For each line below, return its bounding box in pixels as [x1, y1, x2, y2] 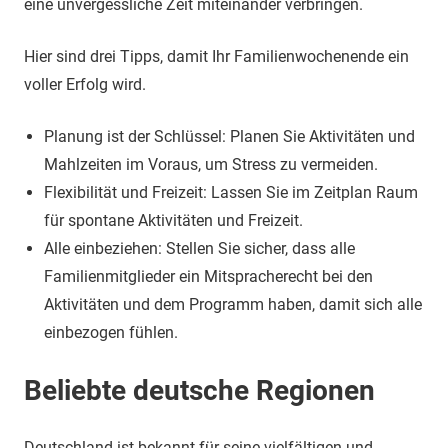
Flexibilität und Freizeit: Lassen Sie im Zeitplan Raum [44, 183, 418, 202]
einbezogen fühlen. [44, 323, 178, 342]
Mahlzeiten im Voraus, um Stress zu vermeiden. [44, 155, 378, 174]
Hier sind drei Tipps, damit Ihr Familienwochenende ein [24, 47, 409, 66]
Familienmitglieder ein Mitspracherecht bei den [44, 267, 373, 286]
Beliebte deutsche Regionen [24, 374, 375, 407]
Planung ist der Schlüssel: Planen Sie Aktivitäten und [44, 127, 415, 146]
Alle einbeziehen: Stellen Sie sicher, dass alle [44, 239, 355, 258]
